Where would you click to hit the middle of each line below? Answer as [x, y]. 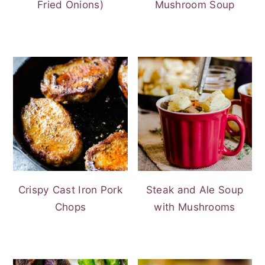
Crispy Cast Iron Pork [70, 190]
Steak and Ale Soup [195, 190]
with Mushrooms [195, 207]
